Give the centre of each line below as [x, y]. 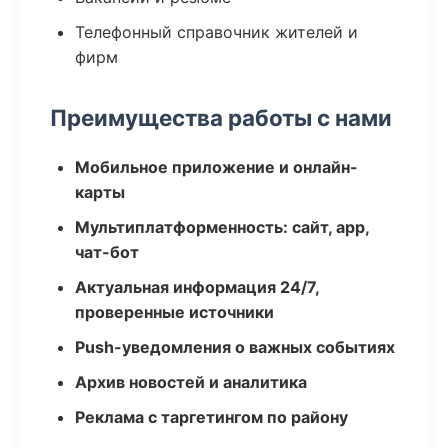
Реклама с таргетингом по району [211, 417]
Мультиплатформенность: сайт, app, [222, 227]
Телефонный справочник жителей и [216, 32]
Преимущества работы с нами [221, 117]
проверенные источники [174, 312]
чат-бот [107, 252]
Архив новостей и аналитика [191, 382]
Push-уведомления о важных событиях [235, 347]
